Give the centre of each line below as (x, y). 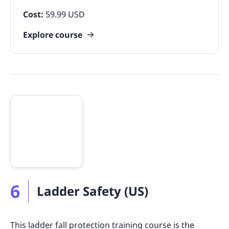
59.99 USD (65, 14)
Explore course (53, 35)
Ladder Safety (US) (93, 191)
